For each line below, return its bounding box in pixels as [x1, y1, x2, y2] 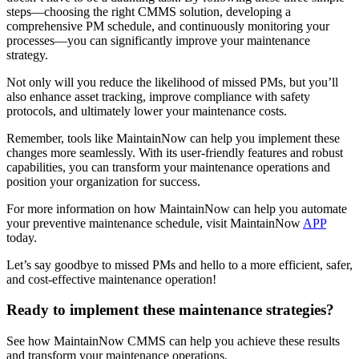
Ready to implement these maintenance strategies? [6, 301, 334, 319]
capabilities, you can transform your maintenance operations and [6, 159, 330, 174]
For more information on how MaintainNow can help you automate [6, 201, 347, 216]
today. [6, 230, 37, 244]
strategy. [6, 47, 48, 62]
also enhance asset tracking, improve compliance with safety [6, 89, 310, 103]
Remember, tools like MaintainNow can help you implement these [6, 131, 340, 145]
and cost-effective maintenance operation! [6, 272, 216, 286]
